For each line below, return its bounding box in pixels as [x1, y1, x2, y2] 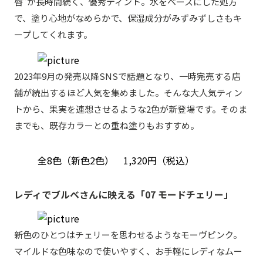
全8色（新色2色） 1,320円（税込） [38, 153, 194, 167]
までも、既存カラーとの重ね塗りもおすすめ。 [14, 119, 199, 131]
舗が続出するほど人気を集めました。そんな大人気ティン [14, 86, 242, 99]
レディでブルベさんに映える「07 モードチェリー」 [14, 187, 233, 201]
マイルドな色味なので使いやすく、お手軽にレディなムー [14, 244, 242, 257]
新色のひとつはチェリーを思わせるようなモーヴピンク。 [14, 228, 242, 241]
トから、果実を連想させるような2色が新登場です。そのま [14, 102, 247, 115]
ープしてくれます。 [14, 28, 92, 41]
